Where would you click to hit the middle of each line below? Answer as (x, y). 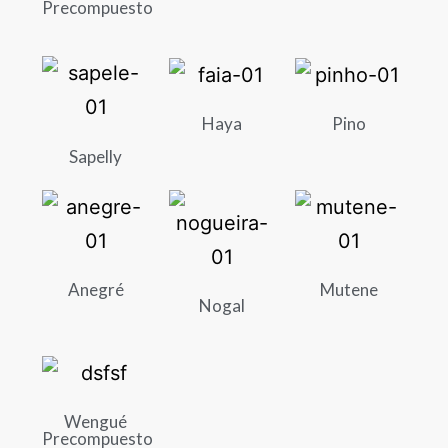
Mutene (348, 290)
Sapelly (96, 156)
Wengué (96, 422)
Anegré (95, 290)
